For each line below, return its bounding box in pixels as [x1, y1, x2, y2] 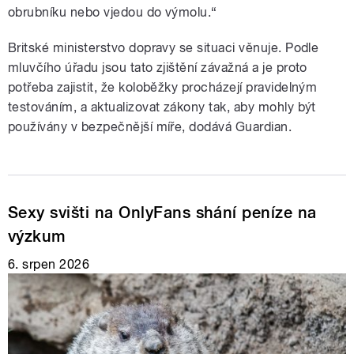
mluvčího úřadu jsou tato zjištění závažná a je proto [8, 59, 307, 75]
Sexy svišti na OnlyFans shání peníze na [8, 202, 317, 222]
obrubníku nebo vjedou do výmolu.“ [8, 4, 217, 20]
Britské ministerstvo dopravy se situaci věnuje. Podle [8, 40, 319, 55]
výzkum [8, 226, 66, 246]
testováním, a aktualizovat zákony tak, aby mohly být [8, 99, 316, 115]
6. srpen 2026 [8, 256, 90, 272]
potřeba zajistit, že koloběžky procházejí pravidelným [8, 79, 318, 95]
